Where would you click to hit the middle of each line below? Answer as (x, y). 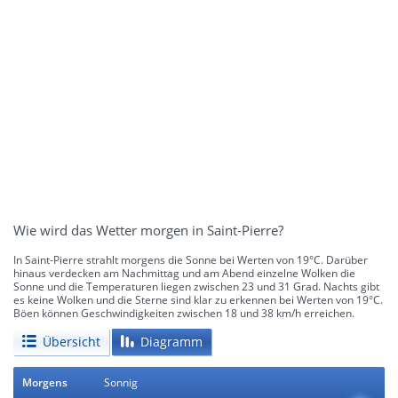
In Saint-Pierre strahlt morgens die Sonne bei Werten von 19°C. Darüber (191, 259)
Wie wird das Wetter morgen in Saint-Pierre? (148, 230)
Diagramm (171, 341)
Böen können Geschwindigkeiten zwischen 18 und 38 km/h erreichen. (184, 313)
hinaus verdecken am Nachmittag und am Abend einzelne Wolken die (184, 273)
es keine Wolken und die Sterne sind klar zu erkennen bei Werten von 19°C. (198, 299)
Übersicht (72, 341)
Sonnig (120, 382)
